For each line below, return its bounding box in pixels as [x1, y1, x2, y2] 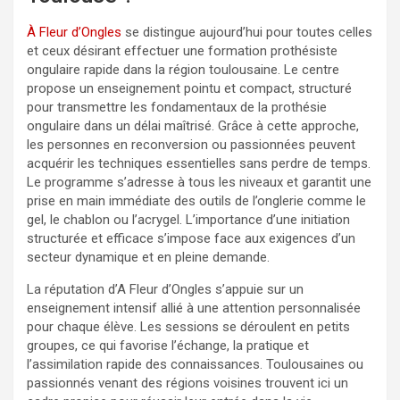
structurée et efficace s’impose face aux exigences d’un [27, 229, 355, 246]
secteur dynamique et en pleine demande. [27, 248, 270, 265]
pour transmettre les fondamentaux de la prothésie [27, 98, 327, 115]
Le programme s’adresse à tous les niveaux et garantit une [27, 173, 371, 190]
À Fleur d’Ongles [27, 23, 121, 40]
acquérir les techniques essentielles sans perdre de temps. [27, 154, 371, 171]
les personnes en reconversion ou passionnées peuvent [27, 136, 355, 153]
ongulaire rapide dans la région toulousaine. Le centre [27, 61, 339, 78]
